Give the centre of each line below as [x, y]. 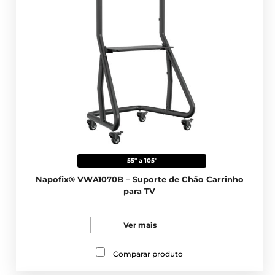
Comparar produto [148, 254]
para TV [140, 191]
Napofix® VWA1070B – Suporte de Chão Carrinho [139, 180]
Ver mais [140, 225]
